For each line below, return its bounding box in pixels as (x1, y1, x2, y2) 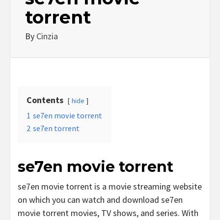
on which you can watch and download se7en (18, 194, 183, 205)
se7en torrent (33, 123, 80, 133)
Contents (27, 94, 63, 106)
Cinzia (36, 30, 58, 42)
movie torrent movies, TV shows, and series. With (18, 207, 198, 219)
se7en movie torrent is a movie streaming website (18, 181, 202, 192)
